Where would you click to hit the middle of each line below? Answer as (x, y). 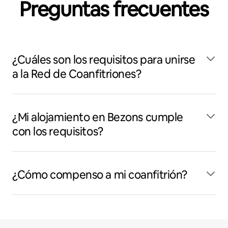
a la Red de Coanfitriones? (77, 74)
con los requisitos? (58, 132)
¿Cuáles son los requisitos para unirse (104, 60)
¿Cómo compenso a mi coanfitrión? (100, 175)
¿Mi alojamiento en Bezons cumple (98, 117)
